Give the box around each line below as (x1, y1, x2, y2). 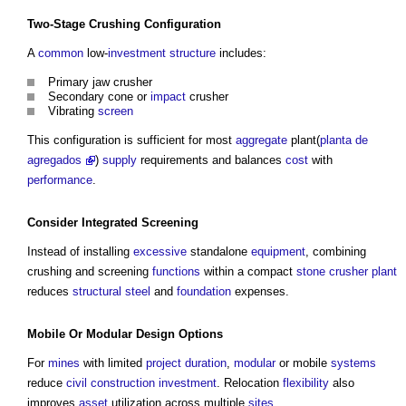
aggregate (236, 133, 287, 148)
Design (136, 327, 175, 342)
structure (169, 46, 216, 61)
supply (102, 153, 137, 168)
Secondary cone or (48, 90, 150, 104)
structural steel (72, 285, 150, 299)
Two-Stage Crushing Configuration (27, 17, 221, 32)
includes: (216, 46, 266, 61)
